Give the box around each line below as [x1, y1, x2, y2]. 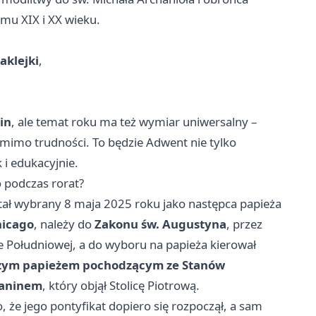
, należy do [34, 216, 95, 233]
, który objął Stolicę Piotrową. [42, 277, 200, 294]
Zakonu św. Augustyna [95, 216, 226, 233]
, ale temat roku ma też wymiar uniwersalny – [11, 114, 257, 130]
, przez [226, 216, 262, 233]
